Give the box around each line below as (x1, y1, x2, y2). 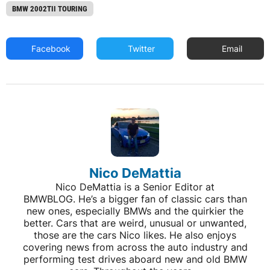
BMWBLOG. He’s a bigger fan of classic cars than (23, 193, 247, 205)
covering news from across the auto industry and (22, 241, 248, 253)
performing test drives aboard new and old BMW (23, 253, 247, 265)
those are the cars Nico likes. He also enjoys (34, 229, 236, 241)
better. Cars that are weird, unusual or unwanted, (24, 217, 246, 229)
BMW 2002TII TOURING (12, 4, 87, 13)
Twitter (125, 43, 155, 54)
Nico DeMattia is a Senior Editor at (55, 181, 215, 193)
